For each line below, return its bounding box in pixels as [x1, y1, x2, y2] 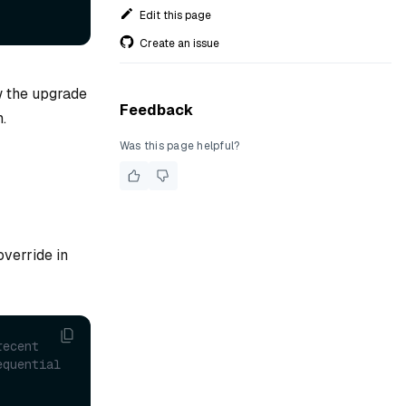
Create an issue [140, 35, 219, 51]
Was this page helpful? [120, 139, 240, 153]
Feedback [120, 101, 193, 120]
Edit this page [140, 7, 211, 23]
